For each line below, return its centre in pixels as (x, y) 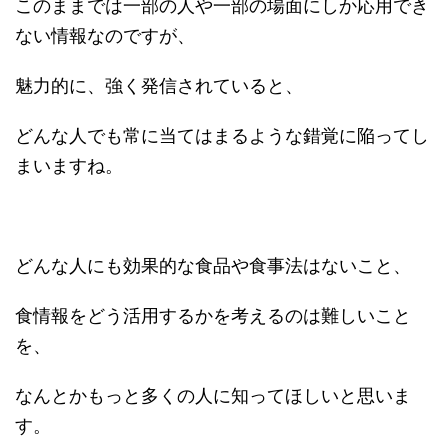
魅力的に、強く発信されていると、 (159, 85)
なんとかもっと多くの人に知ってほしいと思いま (213, 395)
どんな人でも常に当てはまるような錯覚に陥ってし (222, 135)
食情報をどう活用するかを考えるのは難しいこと (213, 315)
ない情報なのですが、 (105, 35)
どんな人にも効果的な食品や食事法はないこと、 (213, 265)
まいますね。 (69, 165)
